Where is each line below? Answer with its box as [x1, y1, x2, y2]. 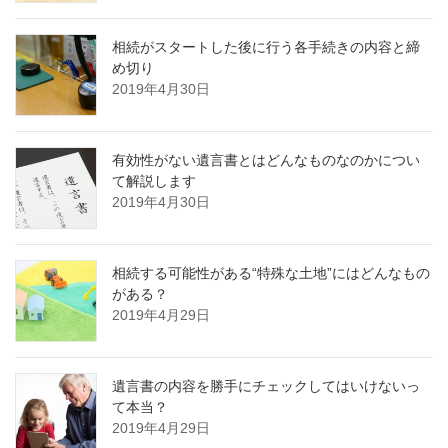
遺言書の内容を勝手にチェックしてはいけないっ [112, 378, 420, 395]
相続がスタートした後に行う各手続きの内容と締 [112, 39, 420, 56]
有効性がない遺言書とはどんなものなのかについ [112, 152, 420, 169]
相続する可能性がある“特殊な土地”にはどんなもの [112, 265, 430, 282]
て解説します [112, 173, 196, 190]
